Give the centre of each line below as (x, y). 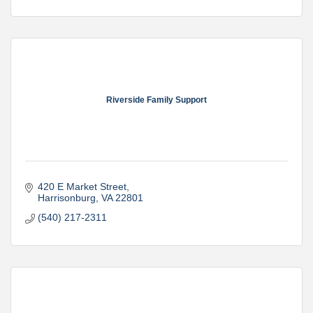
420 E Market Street (82, 186)
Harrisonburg (66, 197)
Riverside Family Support (156, 100)
